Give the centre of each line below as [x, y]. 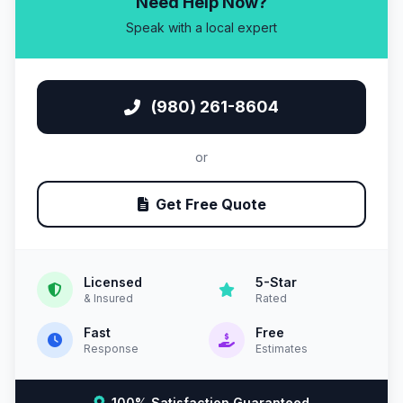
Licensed [113, 282]
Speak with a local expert [201, 27]
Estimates [282, 349]
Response [111, 349]
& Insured [108, 298]
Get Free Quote [210, 204]
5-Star [276, 282]
